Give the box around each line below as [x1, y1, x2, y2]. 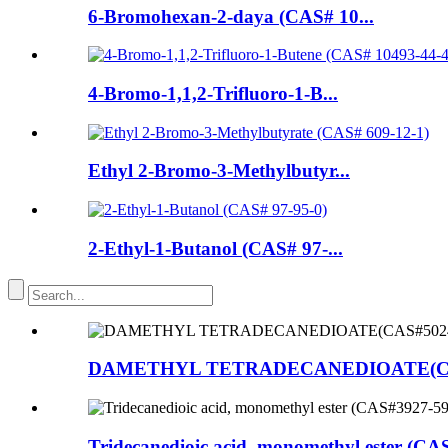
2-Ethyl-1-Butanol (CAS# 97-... [88, 237, 343, 259]
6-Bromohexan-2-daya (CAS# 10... [88, 5, 374, 27]
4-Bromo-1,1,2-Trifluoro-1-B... [88, 83, 338, 105]
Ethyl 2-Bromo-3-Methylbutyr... [88, 160, 350, 182]
